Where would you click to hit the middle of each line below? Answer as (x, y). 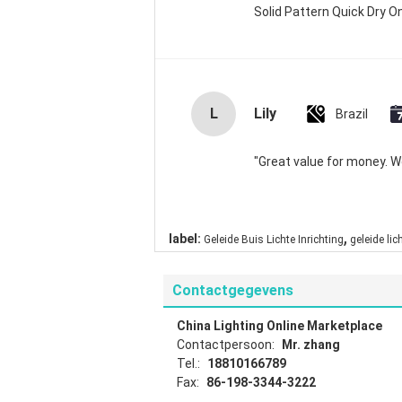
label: (185, 239)
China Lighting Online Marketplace (280, 326)
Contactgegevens (233, 290)
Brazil (352, 114)
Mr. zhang (311, 345)
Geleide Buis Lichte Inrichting (274, 240)
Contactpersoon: (227, 345)
